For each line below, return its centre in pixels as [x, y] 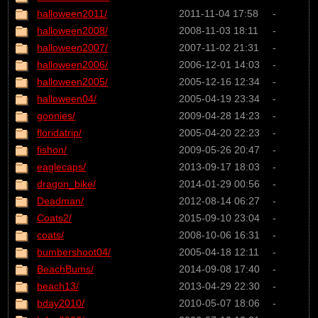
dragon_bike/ [67, 183]
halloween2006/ [73, 64]
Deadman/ [61, 201]
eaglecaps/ [62, 166]
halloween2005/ [73, 81]
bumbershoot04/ [74, 252]
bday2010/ [61, 303]
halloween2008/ [73, 30]
